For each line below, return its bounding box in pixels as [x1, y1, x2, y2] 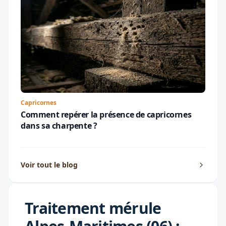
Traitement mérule [25, 197, 161, 218]
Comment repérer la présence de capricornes [21, 108, 192, 120]
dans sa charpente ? [21, 120, 97, 131]
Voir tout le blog [21, 159, 78, 169]
